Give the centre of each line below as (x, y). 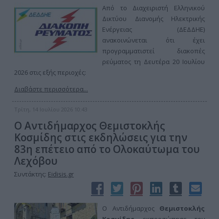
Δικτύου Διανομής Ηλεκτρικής (153, 19)
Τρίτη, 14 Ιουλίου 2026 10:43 (51, 109)
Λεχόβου (36, 161)
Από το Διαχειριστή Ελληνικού (153, 8)
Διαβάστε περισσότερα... (51, 89)
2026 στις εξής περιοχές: (50, 72)
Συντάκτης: (31, 174)
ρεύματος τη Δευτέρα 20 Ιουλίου (153, 62)
